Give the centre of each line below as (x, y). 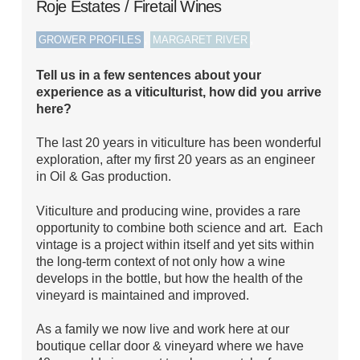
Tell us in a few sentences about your (149, 74)
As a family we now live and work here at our (163, 329)
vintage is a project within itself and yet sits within (176, 244)
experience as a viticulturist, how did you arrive (179, 91)
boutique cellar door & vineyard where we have (170, 346)
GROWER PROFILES (90, 40)
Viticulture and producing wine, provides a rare (169, 210)
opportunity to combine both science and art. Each (180, 227)
